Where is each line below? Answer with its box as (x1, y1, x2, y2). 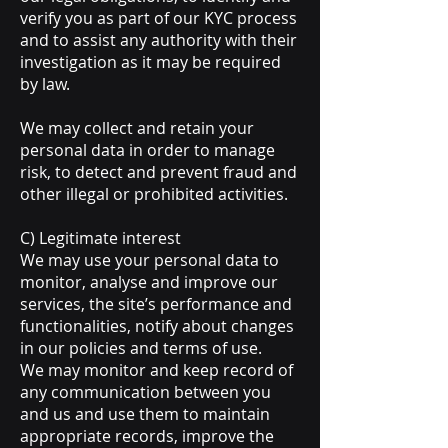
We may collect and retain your (20, 117, 254, 139)
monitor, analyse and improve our (20, 271, 278, 293)
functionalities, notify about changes (20, 315, 294, 337)
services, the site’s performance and (20, 293, 292, 315)
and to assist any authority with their (20, 29, 297, 51)
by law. (20, 73, 70, 95)
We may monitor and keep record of (20, 359, 293, 381)
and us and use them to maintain (20, 403, 270, 425)
